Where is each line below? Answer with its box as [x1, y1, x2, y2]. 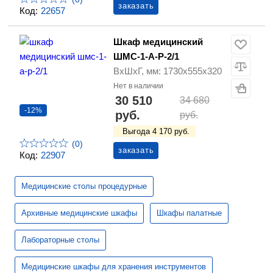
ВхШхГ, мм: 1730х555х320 [113, 66, 222, 77]
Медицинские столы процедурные [21, 182, 147, 191]
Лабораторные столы [21, 235, 100, 245]
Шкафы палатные [157, 208, 222, 218]
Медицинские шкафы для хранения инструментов [21, 262, 207, 272]
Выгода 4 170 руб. [122, 127, 190, 136]
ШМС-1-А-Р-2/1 [113, 51, 179, 62]
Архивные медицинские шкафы [21, 208, 138, 218]
